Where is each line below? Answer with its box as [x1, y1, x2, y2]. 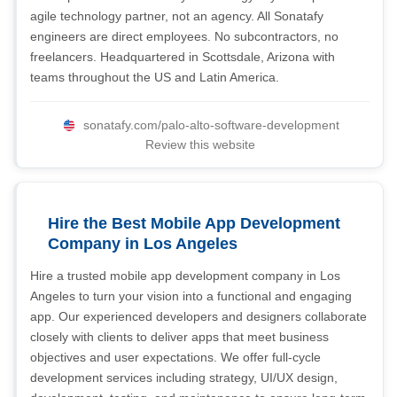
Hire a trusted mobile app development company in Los [30, 269, 340, 283]
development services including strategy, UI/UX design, [30, 370, 338, 385]
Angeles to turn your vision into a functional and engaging [30, 289, 352, 303]
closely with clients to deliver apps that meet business [30, 330, 329, 344]
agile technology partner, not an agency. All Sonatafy [30, 9, 323, 23]
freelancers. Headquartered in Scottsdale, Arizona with [30, 50, 335, 64]
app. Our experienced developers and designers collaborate [30, 309, 367, 323]
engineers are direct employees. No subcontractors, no [30, 29, 339, 43]
